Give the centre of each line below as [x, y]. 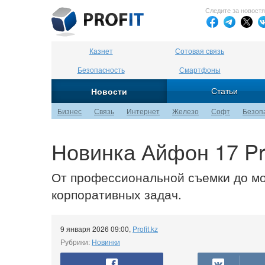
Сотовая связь [200, 51]
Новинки [106, 242]
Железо [185, 111]
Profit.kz [145, 229]
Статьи [224, 91]
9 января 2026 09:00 [95, 229]
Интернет [143, 111]
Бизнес [70, 111]
